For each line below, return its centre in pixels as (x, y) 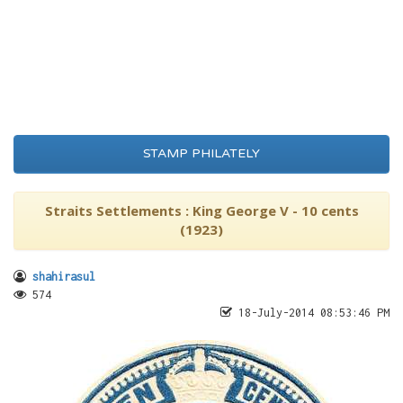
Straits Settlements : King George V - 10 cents (201, 210)
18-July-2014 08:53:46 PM (311, 313)
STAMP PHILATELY (201, 153)
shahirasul (64, 277)
